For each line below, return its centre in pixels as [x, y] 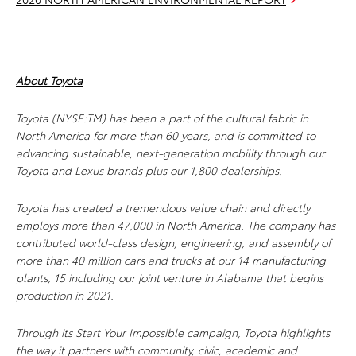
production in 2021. [65, 294]
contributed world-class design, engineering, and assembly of [173, 242]
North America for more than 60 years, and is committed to [166, 135]
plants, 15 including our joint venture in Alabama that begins [170, 277]
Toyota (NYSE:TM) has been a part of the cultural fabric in [162, 117]
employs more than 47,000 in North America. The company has [176, 224]
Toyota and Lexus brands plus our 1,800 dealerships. [149, 170]
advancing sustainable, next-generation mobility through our [170, 152]
